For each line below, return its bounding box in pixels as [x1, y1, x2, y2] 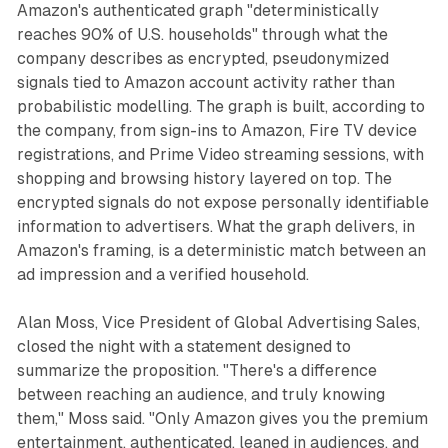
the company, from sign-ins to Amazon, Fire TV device [16, 121, 417, 141]
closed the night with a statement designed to [16, 337, 351, 357]
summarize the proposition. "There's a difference [16, 361, 377, 381]
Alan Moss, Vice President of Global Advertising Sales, [16, 313, 420, 333]
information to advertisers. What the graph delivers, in [16, 217, 415, 237]
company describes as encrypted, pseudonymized [16, 49, 389, 69]
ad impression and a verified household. [16, 265, 309, 285]
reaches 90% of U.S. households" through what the [16, 25, 388, 45]
